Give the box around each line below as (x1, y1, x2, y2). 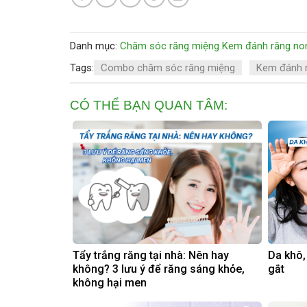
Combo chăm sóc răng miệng (101, 62, 235, 75)
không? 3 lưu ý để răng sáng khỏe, (73, 262, 245, 275)
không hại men (73, 275, 147, 289)
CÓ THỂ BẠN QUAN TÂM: (70, 98, 228, 113)
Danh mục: (70, 40, 120, 53)
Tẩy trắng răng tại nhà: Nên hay (73, 248, 229, 262)
